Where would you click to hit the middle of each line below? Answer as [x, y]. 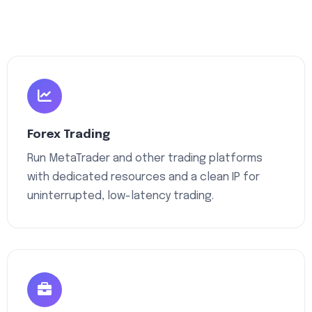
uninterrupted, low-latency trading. [120, 196]
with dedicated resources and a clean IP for [143, 177]
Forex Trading [69, 135]
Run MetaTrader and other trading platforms [145, 158]
